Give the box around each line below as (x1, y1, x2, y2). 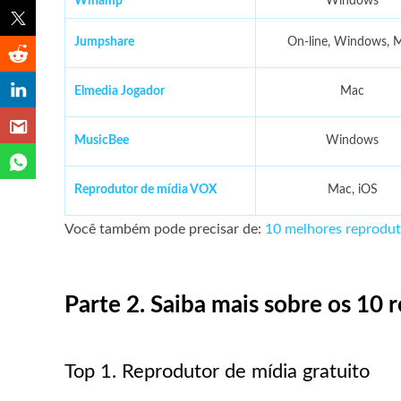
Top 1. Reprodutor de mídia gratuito (64, 362, 370, 381)
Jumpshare (74, 36, 134, 48)
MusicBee (74, 134, 129, 147)
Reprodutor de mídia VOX (74, 183, 217, 196)
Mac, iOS (327, 183, 378, 196)
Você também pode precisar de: (64, 222, 265, 236)
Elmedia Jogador (74, 85, 165, 98)
